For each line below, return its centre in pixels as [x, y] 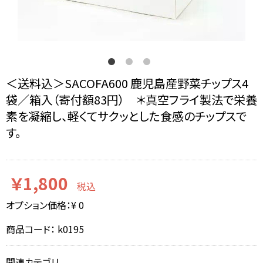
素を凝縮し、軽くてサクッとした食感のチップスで [126, 116]
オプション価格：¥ [42, 205]
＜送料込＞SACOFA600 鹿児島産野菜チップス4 [127, 83]
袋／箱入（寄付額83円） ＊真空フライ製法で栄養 [131, 100]
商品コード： [32, 229]
